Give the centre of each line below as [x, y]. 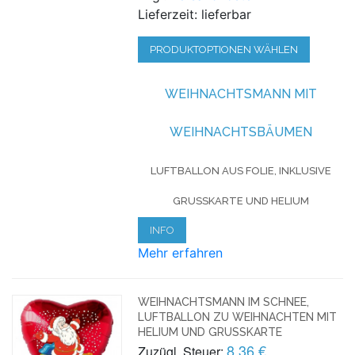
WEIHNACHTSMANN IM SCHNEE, [224, 302]
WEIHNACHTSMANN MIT [240, 94]
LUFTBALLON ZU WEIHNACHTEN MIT [238, 317]
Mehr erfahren [181, 252]
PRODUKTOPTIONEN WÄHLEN [224, 49]
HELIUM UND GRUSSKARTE [207, 332]
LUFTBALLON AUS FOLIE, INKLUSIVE [240, 170]
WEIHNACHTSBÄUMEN [240, 132]
